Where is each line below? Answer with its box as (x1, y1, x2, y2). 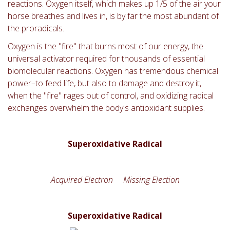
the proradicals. (8, 22, 64, 34)
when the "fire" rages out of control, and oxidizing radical (8, 89, 214, 101)
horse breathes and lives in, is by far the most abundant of (8, 10, 219, 22)
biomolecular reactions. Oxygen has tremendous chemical (8, 65, 218, 76)
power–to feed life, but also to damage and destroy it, (8, 77, 201, 89)
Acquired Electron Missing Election (50, 174, 180, 185)
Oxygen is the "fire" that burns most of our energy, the (8, 40, 203, 52)
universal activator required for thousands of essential (8, 52, 205, 64)
